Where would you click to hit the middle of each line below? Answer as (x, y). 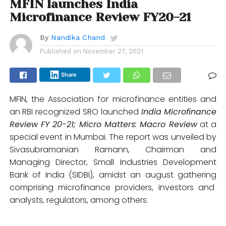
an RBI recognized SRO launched (75, 111)
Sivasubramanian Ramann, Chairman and (113, 149)
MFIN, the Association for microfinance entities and (113, 99)
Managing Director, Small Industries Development (113, 162)
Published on (60, 51)
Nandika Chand (78, 37)
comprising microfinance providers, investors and (113, 187)
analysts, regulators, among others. (79, 200)
